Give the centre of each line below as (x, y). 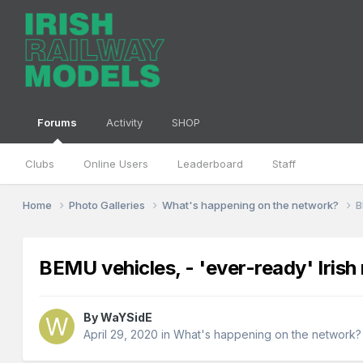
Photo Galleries (109, 205)
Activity (125, 122)
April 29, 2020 (121, 335)
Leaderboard (211, 164)
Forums (58, 122)
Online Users (116, 164)
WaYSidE (127, 318)
